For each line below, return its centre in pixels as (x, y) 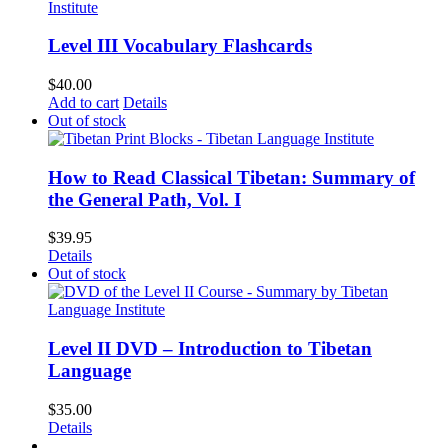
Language (89, 371)
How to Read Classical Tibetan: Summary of (231, 177)
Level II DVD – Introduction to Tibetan (210, 349)
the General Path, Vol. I (144, 199)
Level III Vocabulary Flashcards (180, 46)
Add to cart (83, 102)
